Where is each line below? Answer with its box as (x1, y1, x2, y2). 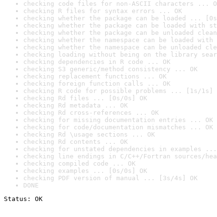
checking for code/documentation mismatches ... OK (23, 124, 213, 131)
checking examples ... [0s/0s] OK (23, 167, 147, 174)
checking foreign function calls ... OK (23, 80, 170, 87)
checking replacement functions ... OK (23, 73, 167, 80)
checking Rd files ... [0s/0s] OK (23, 94, 147, 102)
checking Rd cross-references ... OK (23, 109, 159, 116)
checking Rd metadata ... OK (23, 102, 128, 109)
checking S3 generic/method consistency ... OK (23, 65, 198, 73)
